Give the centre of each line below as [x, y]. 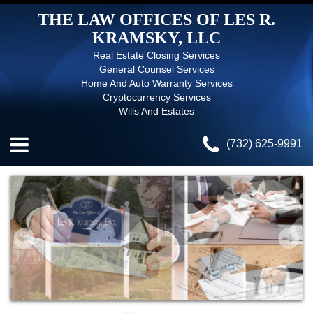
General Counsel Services [156, 69]
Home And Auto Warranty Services [156, 83]
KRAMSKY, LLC [156, 38]
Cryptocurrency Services [156, 97]
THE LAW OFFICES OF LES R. [156, 20]
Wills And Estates [156, 111]
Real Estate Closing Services [156, 55]
